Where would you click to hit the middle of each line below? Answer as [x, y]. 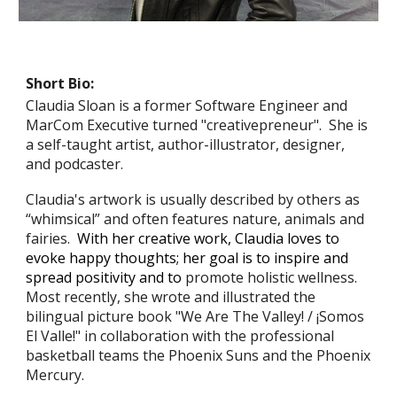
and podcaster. [78, 164]
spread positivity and [97, 277]
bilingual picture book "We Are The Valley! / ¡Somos [195, 316]
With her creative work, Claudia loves [200, 238]
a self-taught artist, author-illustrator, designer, [186, 144]
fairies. [52, 238]
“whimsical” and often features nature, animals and [195, 219]
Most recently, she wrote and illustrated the [171, 297]
